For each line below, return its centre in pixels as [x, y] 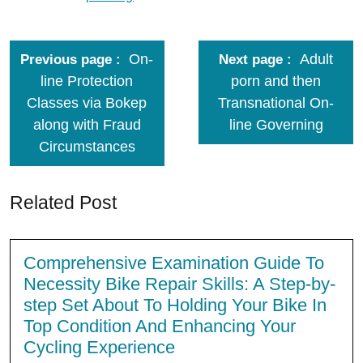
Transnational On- [276, 103]
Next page [251, 60]
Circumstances [87, 147]
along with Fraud [87, 125]
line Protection [87, 81]
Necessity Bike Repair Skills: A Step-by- [179, 284]
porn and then [276, 81]
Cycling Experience [99, 347]
